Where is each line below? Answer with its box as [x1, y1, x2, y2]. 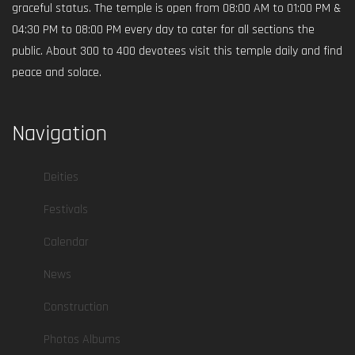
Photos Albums [44, 330, 120, 348]
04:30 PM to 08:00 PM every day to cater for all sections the [12, 21, 315, 38]
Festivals [44, 200, 88, 218]
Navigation [12, 119, 107, 148]
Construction [44, 298, 109, 315]
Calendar [44, 233, 89, 250]
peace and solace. [12, 63, 101, 81]
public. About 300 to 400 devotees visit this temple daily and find [12, 42, 342, 59]
